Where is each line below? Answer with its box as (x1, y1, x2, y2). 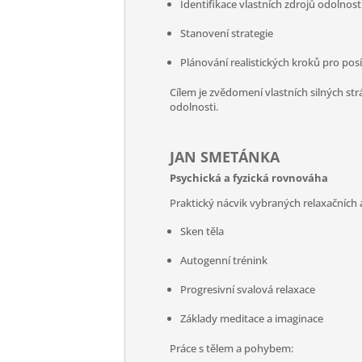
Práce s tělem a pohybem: (170, 341, 294, 356)
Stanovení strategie (180, 26, 274, 40)
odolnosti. (170, 99, 219, 114)
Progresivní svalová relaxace (180, 282, 316, 297)
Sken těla (180, 224, 225, 238)
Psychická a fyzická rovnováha (170, 170, 329, 185)
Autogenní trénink (180, 253, 268, 267)
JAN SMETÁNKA (170, 147, 280, 166)
